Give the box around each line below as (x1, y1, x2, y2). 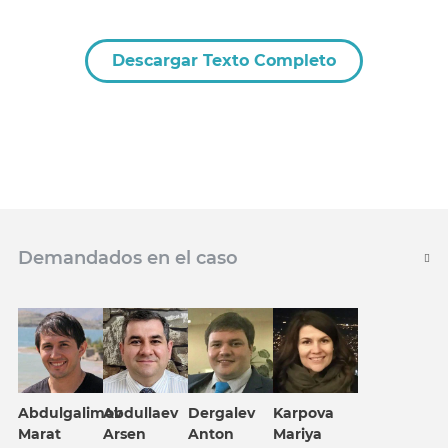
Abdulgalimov (18, 404, 122, 423)
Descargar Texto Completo (112, 51, 336, 71)
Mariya (273, 425, 322, 444)
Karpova (273, 404, 334, 423)
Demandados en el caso (18, 247, 238, 270)
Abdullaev (103, 404, 178, 423)
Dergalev (188, 404, 255, 423)
